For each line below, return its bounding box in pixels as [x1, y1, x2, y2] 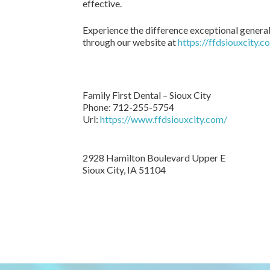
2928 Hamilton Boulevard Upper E [83, 152, 225, 163]
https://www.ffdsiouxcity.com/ [100, 113, 227, 125]
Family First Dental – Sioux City [83, 89, 211, 101]
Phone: [83, 101, 113, 113]
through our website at [83, 36, 178, 48]
